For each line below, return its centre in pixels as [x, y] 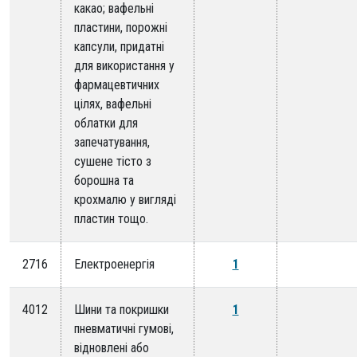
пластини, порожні [121, 28]
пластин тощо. [111, 219]
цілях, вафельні [113, 104]
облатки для [106, 124]
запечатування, [112, 143]
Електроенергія [114, 265]
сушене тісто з [113, 162]
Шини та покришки [122, 310]
